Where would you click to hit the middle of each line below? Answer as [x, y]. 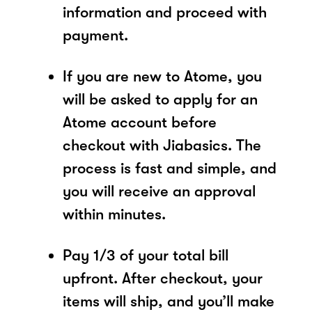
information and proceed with [165, 12]
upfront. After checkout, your [163, 278]
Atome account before [140, 122]
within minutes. [114, 214]
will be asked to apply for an [160, 99]
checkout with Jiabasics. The [162, 145]
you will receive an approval [159, 191]
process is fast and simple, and [170, 168]
